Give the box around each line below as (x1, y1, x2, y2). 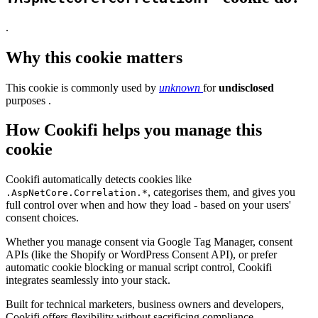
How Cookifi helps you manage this (6, 121, 262, 140)
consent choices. (6, 212, 79, 224)
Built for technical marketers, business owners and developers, (6, 298, 284, 311)
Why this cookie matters (6, 48, 182, 67)
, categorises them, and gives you (148, 186, 295, 199)
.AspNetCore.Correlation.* (6, 187, 148, 199)
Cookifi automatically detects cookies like (6, 173, 192, 186)
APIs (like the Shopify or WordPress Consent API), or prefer (6, 248, 277, 261)
